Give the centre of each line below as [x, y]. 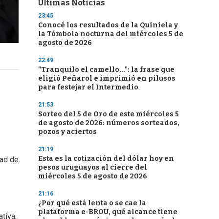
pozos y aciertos [67, 132]
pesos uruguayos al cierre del [93, 167]
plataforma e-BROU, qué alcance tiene [108, 212]
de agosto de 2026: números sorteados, [109, 123]
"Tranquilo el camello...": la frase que [106, 70]
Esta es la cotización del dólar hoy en [106, 159]
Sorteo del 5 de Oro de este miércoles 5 [109, 114]
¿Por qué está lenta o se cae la [92, 203]
